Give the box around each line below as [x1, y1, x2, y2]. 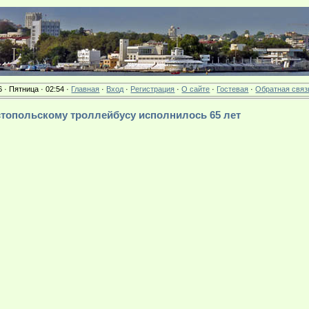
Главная [71, 85, 100, 93]
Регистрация [130, 85, 175, 93]
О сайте [181, 85, 210, 93]
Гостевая [217, 85, 249, 93]
